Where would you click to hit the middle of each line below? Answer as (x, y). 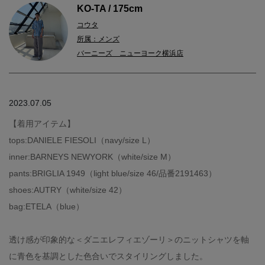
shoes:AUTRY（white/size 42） (68, 190)
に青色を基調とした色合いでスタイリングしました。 (108, 256)
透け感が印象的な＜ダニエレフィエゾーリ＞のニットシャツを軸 (129, 240)
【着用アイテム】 (42, 124)
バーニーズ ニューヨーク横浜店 (130, 54)
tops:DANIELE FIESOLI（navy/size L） (82, 140)
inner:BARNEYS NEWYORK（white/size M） (92, 157)
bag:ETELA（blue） (46, 207)
